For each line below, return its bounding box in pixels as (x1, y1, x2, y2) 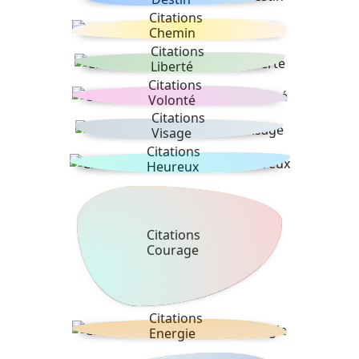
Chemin (148, 24, 196, 42)
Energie (148, 324, 196, 342)
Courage (147, 240, 199, 259)
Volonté (148, 91, 196, 109)
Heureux (147, 158, 199, 176)
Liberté (150, 57, 193, 75)
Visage (151, 124, 192, 143)
